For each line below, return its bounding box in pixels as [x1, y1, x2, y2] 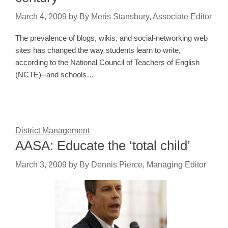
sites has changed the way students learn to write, [15, 46, 181, 55]
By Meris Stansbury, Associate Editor [79, 12, 212, 21]
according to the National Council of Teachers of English [15, 58, 199, 67]
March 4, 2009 [15, 12, 67, 21]
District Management [15, 126, 90, 135]
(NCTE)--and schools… [15, 70, 94, 79]
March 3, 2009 [15, 160, 67, 169]
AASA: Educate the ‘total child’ [15, 138, 190, 154]
